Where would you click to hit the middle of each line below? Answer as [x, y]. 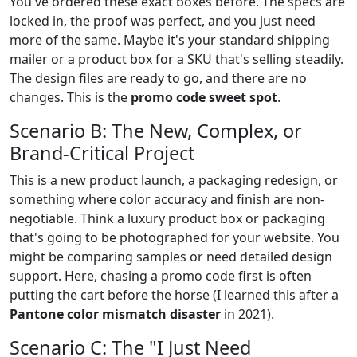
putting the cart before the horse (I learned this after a [174, 294]
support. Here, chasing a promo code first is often [161, 275]
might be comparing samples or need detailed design [171, 256]
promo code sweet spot [204, 97]
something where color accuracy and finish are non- [167, 199]
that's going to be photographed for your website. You [175, 237]
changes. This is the [70, 97]
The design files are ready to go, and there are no [158, 78]
